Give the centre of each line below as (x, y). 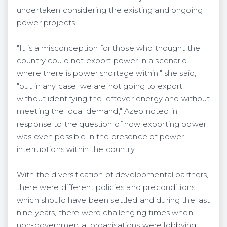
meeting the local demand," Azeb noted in (97, 111)
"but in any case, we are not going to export (100, 86)
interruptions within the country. (76, 149)
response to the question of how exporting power (111, 124)
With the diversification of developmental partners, (113, 175)
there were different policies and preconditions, (107, 187)
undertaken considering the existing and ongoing (110, 10)
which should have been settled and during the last (113, 200)
